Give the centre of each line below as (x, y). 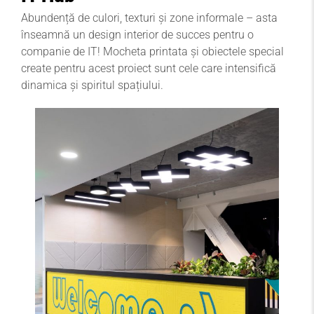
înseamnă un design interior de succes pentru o (137, 35)
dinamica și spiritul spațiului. (92, 86)
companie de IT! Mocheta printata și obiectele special (152, 52)
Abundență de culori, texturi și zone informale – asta (149, 18)
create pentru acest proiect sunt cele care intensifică (149, 69)
